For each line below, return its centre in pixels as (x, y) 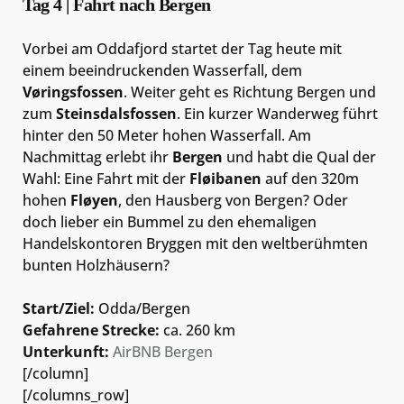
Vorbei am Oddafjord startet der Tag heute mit (182, 48)
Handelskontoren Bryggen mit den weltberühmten (195, 243)
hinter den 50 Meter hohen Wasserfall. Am (167, 135)
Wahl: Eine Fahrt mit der (106, 178)
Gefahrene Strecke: (91, 330)
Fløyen (94, 200)
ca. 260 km (197, 330)
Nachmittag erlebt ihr (97, 156)
